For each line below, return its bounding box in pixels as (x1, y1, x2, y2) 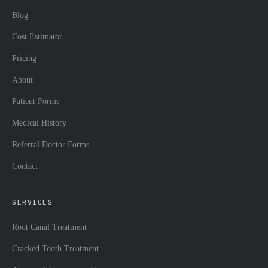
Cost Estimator (12, 32, 62, 42)
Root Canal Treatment (12, 223, 87, 232)
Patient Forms (12, 97, 59, 106)
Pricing (12, 54, 36, 63)
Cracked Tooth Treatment (12, 244, 99, 254)
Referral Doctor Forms (12, 140, 89, 150)
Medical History (12, 118, 66, 128)
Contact (12, 162, 38, 171)
